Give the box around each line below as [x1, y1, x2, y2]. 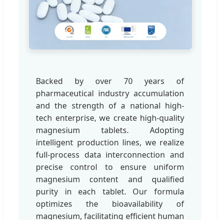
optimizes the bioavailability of [36, 198, 184, 209]
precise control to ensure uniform [36, 161, 184, 172]
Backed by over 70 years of [36, 75, 184, 86]
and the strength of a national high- [36, 100, 184, 111]
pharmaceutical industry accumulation [36, 87, 184, 99]
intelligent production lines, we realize [36, 137, 184, 148]
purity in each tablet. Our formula [36, 186, 184, 197]
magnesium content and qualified [36, 173, 184, 185]
